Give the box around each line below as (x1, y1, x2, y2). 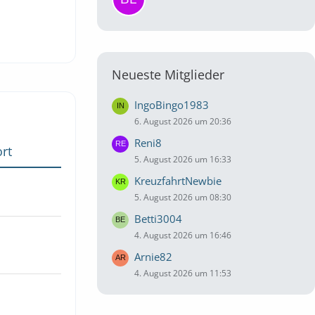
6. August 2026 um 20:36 (134, 115, 231, 127)
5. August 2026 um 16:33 (134, 153, 231, 165)
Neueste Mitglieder (112, 66, 224, 83)
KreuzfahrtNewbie (134, 174, 221, 188)
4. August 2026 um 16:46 (134, 229, 231, 241)
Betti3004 (134, 212, 182, 226)
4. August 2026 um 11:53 (134, 267, 231, 279)
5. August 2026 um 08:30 (134, 191, 231, 203)
